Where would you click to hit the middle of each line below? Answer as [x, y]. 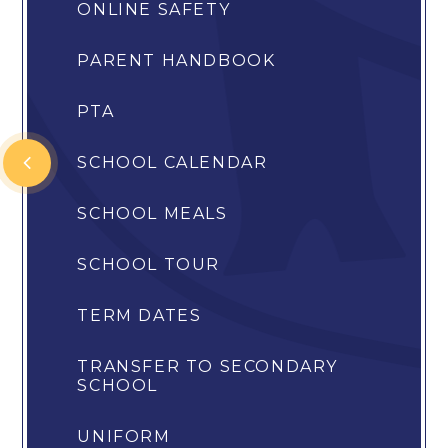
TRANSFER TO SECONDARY [208, 367]
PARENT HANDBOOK [176, 61]
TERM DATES [139, 316]
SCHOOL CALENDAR [172, 163]
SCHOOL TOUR [149, 265]
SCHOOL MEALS [152, 214]
